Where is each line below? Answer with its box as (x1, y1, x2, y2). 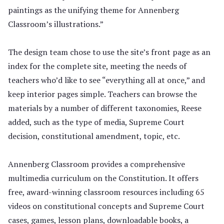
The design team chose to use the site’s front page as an (8, 46, 210, 58)
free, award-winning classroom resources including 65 (8, 186, 204, 198)
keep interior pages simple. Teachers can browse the (8, 88, 197, 100)
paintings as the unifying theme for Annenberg (8, 4, 179, 16)
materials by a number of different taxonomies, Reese (8, 102, 201, 114)
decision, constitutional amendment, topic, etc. (8, 130, 180, 142)
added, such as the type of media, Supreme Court (8, 116, 184, 128)
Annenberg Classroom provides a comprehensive (8, 158, 185, 170)
